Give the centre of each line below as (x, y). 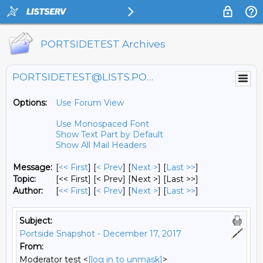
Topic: (24, 179)
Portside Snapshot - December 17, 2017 (100, 234)
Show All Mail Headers (101, 145)
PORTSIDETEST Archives (103, 44)
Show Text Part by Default (109, 134)
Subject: (36, 221)
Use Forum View (90, 103)
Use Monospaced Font (102, 124)
